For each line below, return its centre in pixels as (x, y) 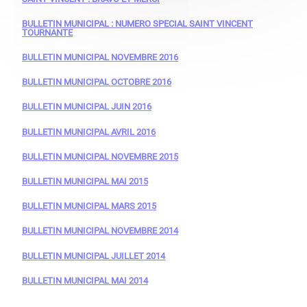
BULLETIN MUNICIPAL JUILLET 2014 (94, 256)
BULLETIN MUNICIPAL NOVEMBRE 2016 (100, 58)
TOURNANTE (47, 32)
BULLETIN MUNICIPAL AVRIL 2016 (89, 132)
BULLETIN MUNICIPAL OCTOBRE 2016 (97, 82)
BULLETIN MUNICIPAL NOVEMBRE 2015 (100, 156)
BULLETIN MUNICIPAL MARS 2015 (89, 206)
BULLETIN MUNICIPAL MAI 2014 (85, 280)
